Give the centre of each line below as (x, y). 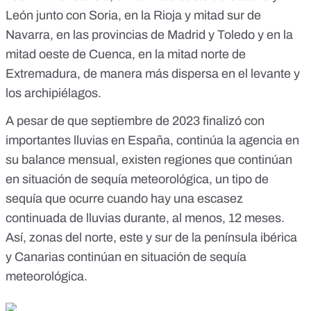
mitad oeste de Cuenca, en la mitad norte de (126, 54)
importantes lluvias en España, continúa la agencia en (152, 141)
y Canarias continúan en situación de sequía (126, 257)
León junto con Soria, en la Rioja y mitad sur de (133, 16)
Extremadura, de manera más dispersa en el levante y (153, 74)
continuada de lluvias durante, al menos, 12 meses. (145, 218)
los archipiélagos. (53, 93)
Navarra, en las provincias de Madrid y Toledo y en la (149, 35)
